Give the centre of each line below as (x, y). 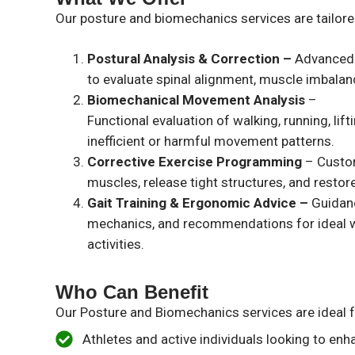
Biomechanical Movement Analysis (197, 100)
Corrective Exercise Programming (195, 162)
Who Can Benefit (132, 292)
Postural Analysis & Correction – (191, 59)
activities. (116, 244)
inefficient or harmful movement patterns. (211, 141)
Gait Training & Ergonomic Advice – (200, 203)
